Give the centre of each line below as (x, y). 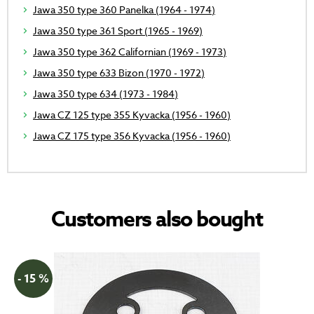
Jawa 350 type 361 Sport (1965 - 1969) (118, 31)
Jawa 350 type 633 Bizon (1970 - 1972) (119, 73)
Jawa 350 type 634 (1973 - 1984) (105, 94)
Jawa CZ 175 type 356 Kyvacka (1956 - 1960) (132, 136)
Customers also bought (157, 220)
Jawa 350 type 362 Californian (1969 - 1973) (130, 52)
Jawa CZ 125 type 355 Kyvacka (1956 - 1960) (132, 115)
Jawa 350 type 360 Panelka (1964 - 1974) (124, 10)
